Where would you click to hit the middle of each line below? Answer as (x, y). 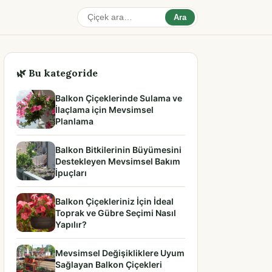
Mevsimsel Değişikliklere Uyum (120, 253)
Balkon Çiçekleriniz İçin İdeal (114, 201)
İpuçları (71, 172)
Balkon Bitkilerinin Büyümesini (118, 149)
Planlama (74, 121)
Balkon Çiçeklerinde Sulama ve (119, 98)
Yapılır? (71, 224)
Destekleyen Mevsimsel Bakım (118, 161)
